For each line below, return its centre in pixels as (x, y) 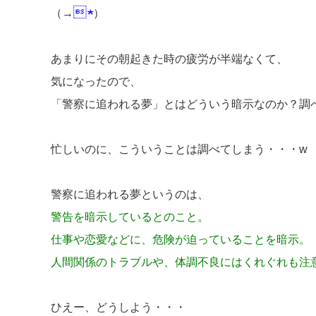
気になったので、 (96, 81)
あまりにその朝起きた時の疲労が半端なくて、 (169, 59)
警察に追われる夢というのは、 (130, 194)
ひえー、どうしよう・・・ (119, 307)
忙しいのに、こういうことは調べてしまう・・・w (179, 149)
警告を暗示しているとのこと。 (130, 217)
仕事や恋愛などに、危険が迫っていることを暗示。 (181, 239)
